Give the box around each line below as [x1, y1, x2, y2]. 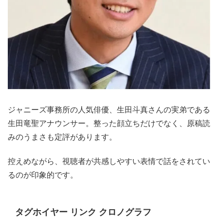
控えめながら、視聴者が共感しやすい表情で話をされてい [8, 157, 210, 166]
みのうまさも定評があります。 [8, 132, 117, 141]
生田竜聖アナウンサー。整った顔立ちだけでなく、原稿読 [8, 119, 210, 127]
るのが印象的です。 [8, 171, 78, 180]
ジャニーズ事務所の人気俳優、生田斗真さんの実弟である [8, 105, 210, 114]
